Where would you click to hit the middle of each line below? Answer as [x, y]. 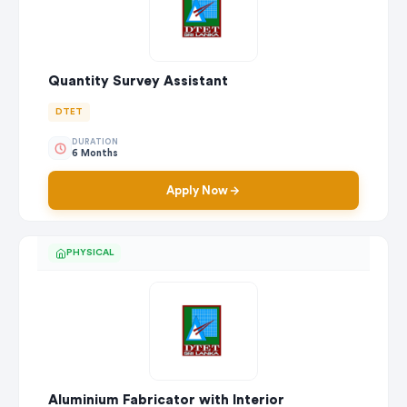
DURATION [95, 142]
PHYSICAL [90, 253]
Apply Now [197, 191]
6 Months [95, 153]
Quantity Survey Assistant [138, 82]
